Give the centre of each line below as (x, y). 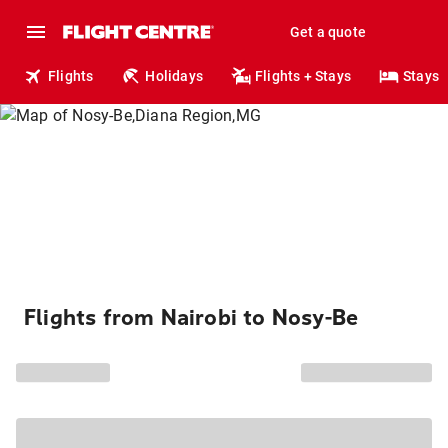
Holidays (174, 76)
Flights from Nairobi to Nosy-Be (191, 318)
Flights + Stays (303, 76)
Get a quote (327, 32)
